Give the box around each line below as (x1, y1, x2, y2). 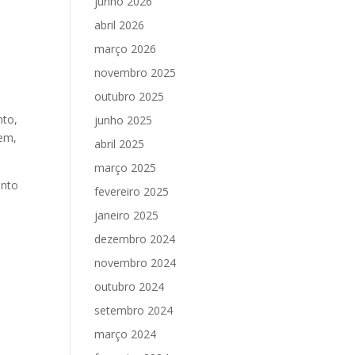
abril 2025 (94, 136, 145, 152)
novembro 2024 (94, 255, 177, 271)
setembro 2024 (94, 303, 174, 319)
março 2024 (94, 326, 157, 342)
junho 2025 (94, 113, 153, 128)
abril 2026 (94, 17, 145, 33)
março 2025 (94, 160, 157, 176)
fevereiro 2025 (94, 184, 170, 200)
